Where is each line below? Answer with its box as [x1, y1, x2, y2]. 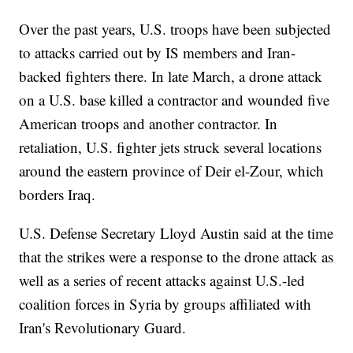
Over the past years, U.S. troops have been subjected [19, 19, 332, 39]
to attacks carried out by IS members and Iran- [19, 43, 296, 63]
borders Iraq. [19, 184, 96, 205]
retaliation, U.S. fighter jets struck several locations [19, 137, 322, 158]
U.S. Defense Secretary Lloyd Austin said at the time [19, 223, 334, 243]
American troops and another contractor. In [19, 113, 278, 134]
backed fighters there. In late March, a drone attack [19, 66, 323, 87]
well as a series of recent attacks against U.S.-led [19, 270, 306, 291]
